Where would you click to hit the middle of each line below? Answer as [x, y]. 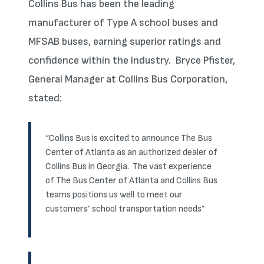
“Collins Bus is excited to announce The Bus [129, 138]
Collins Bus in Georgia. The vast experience [128, 166]
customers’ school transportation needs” [125, 209]
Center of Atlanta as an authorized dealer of [131, 152]
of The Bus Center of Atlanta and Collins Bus [131, 181]
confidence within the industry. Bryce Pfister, [132, 60]
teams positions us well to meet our [114, 195]
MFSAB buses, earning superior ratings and [125, 42]
